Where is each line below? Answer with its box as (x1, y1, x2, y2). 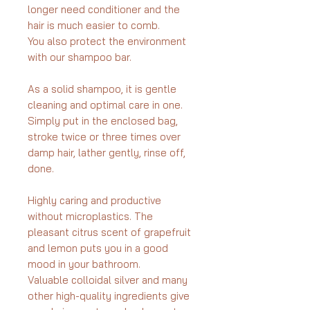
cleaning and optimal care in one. (28, 98, 183, 112)
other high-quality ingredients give (28, 289, 190, 303)
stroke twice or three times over (28, 130, 181, 144)
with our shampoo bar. (28, 51, 131, 64)
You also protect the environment (28, 35, 186, 48)
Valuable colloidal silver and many (28, 273, 188, 287)
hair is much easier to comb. (28, 19, 160, 33)
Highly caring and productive (28, 194, 161, 208)
